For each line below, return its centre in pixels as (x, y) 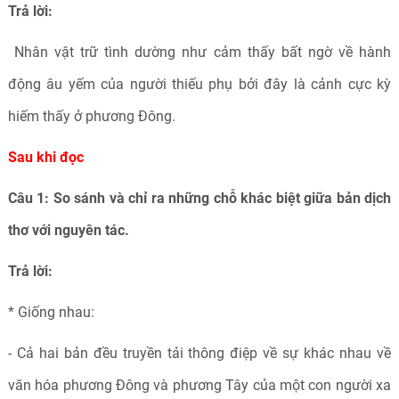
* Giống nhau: (51, 312)
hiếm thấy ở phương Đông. (91, 116)
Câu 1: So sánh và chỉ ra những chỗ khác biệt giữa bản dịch (199, 198)
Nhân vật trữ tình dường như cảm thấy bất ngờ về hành (199, 52)
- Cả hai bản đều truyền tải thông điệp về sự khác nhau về (199, 353)
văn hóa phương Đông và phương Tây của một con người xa (199, 385)
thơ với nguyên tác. (70, 230)
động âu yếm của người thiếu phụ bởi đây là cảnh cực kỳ (199, 84)
